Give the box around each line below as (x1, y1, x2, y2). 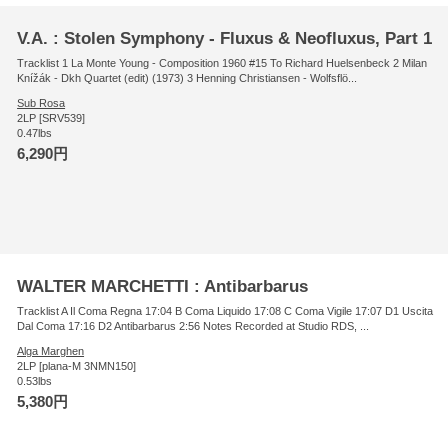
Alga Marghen (17, 344, 85, 357)
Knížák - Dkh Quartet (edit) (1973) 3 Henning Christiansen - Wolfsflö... (17, 71, 358, 84)
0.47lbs (17, 126, 53, 139)
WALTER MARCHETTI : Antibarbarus (17, 276, 309, 295)
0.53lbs (17, 374, 53, 387)
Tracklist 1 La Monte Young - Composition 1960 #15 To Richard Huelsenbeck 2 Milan (17, 56, 428, 69)
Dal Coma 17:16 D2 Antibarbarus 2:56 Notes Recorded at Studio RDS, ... (17, 319, 370, 332)
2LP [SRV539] (17, 111, 86, 124)
